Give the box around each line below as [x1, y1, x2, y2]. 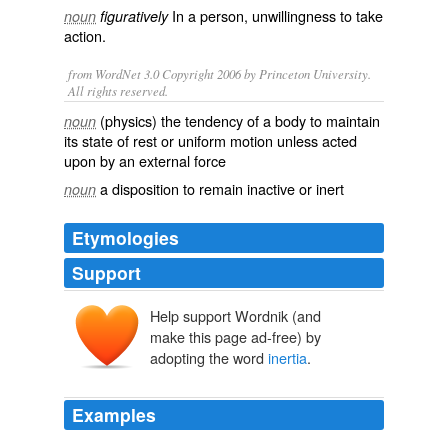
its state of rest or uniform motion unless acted [64, 130, 357, 151]
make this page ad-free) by [150, 326, 321, 348]
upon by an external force [64, 150, 226, 171]
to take [336, 5, 383, 26]
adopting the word [150, 347, 268, 369]
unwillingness [252, 5, 336, 26]
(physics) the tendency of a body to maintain [100, 110, 380, 131]
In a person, [168, 5, 252, 26]
